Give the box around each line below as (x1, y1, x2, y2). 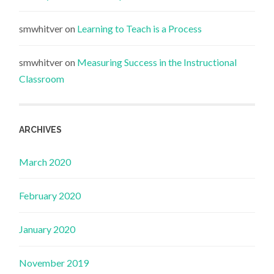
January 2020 (19, 223, 76, 235)
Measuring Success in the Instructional (77, 56, 237, 68)
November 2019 (19, 257, 89, 269)
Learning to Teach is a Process (77, 23, 202, 35)
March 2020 (19, 155, 72, 168)
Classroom (19, 73, 65, 85)
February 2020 (19, 190, 81, 202)
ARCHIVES (19, 124, 62, 135)
